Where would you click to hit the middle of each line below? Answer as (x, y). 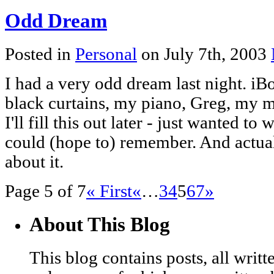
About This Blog (100, 224)
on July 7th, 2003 (204, 54)
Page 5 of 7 (46, 191)
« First (109, 191)
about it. (34, 161)
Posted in (40, 54)
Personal (106, 54)
